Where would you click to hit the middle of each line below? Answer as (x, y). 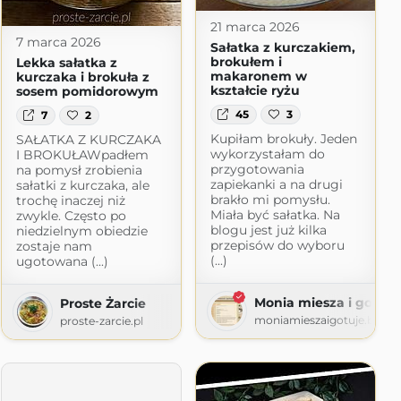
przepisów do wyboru (277, 246)
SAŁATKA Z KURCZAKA (88, 140)
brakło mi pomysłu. (270, 200)
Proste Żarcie (102, 304)
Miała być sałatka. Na (275, 215)
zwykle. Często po (71, 216)
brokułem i (246, 61)
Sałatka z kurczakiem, (282, 47)
